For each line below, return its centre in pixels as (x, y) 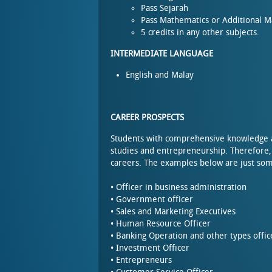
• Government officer (152, 199)
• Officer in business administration (178, 187)
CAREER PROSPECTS (147, 117)
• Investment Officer (150, 248)
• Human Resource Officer (161, 224)
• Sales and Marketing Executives (173, 212)
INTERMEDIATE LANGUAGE (162, 54)
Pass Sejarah (165, 8)
